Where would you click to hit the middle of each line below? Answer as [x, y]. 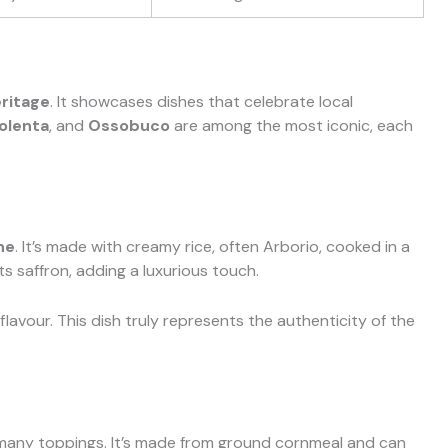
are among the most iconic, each [291, 125]
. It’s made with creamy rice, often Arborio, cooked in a [212, 247]
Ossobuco [129, 125]
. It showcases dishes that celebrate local [201, 101]
